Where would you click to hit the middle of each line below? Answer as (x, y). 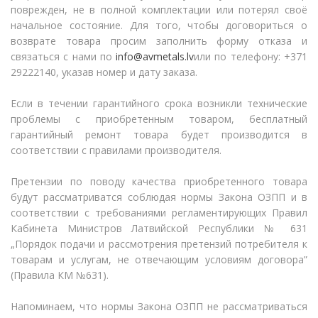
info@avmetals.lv (155, 56)
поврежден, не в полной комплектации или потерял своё (159, 9)
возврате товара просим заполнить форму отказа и (159, 40)
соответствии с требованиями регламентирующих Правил (159, 212)
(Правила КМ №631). (60, 275)
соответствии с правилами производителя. (116, 150)
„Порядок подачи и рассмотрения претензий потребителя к (159, 243)
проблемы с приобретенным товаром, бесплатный (159, 119)
